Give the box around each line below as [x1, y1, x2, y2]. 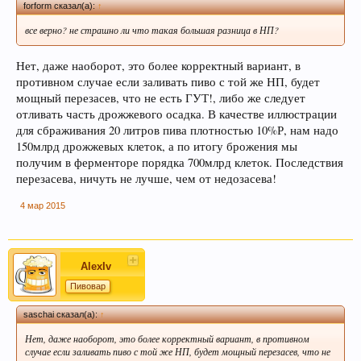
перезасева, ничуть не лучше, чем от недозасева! [16, 170, 276, 186]
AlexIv [81, 259, 111, 272]
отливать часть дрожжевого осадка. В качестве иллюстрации [16, 106, 337, 122]
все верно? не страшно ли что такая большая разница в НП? [25, 23, 279, 37]
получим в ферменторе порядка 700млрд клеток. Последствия [16, 154, 343, 170]
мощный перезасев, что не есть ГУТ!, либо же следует [16, 89, 305, 106]
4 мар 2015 [20, 200, 65, 210]
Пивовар [70, 280, 106, 291]
